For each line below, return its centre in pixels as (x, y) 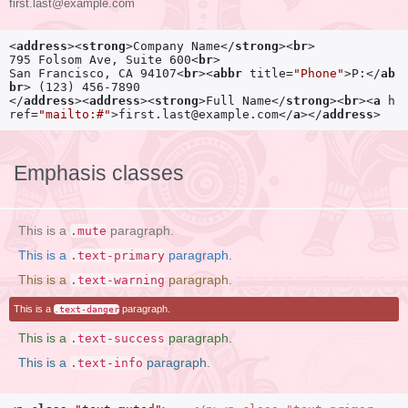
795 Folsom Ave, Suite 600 (100, 60)
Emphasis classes (99, 173)
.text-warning (117, 280)
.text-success (117, 339)
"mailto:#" (75, 115)
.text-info (107, 363)
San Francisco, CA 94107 (93, 74)
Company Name (177, 46)
